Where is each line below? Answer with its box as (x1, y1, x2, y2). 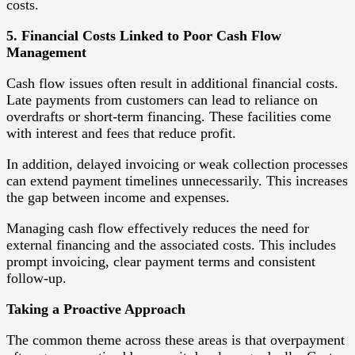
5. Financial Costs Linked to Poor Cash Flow (6, 27, 281, 44)
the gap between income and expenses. (6, 189, 230, 205)
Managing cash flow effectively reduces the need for (6, 219, 309, 236)
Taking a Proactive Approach (6, 300, 185, 317)
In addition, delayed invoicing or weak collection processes (6, 155, 348, 172)
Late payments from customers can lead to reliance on (6, 91, 318, 108)
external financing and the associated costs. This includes (6, 236, 336, 253)
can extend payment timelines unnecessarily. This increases (6, 172, 348, 189)
